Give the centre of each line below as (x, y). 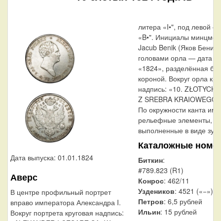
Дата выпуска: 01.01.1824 (52, 157)
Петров (151, 201)
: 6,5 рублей (183, 201)
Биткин (150, 160)
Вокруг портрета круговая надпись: (67, 212)
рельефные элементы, (175, 120)
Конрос (151, 180)
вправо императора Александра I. (66, 202)
